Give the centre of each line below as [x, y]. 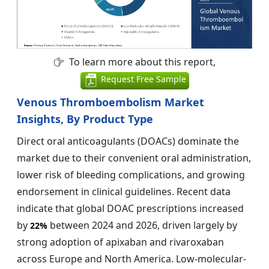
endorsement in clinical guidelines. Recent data [124, 191]
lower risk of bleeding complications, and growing [131, 174]
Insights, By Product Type [85, 119]
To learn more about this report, [141, 62]
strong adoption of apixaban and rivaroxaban [120, 242]
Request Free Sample [142, 79]
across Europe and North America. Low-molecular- [131, 258]
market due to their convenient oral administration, [134, 158]
